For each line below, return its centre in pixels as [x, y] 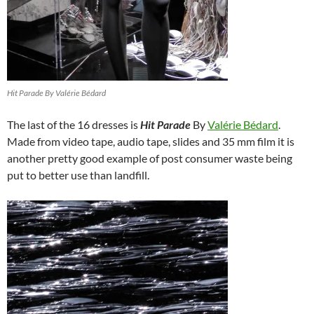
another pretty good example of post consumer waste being [150, 158]
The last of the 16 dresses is [74, 124]
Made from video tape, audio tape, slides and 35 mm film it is [151, 141]
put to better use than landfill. [78, 175]
